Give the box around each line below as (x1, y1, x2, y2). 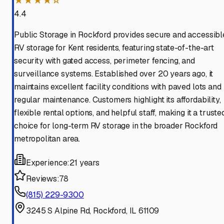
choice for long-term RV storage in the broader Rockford (14, 120, 218, 131)
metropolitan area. (14, 133, 80, 144)
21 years (69, 157, 99, 168)
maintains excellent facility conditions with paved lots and (14, 81, 221, 92)
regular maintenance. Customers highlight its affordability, (14, 94, 221, 105)
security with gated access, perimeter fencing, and (14, 55, 195, 66)
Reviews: (26, 173, 59, 184)
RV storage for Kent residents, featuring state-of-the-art (14, 42, 214, 53)
